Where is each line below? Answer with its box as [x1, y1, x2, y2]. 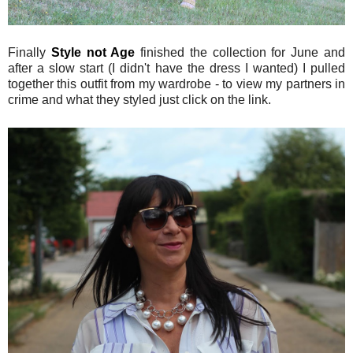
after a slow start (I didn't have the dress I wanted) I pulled [8, 61, 345, 76]
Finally [8, 46, 51, 60]
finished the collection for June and [135, 46, 346, 60]
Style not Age [50, 46, 136, 60]
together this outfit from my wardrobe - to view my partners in [8, 77, 345, 91]
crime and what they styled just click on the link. [8, 93, 271, 107]
